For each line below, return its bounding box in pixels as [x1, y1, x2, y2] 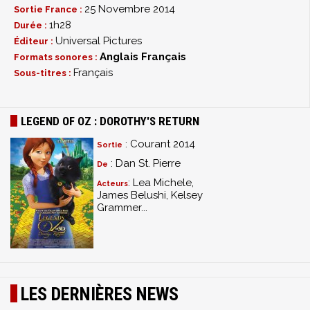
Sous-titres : [14, 68, 73, 78]
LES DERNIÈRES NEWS [21, 284, 179, 304]
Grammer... [97, 201, 147, 214]
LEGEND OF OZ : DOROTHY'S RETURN [21, 114, 199, 128]
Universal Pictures [55, 35, 142, 47]
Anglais [100, 51, 138, 63]
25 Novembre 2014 [84, 3, 175, 15]
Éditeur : [14, 36, 55, 46]
